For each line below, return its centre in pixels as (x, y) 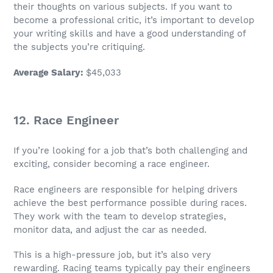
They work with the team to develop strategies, (120, 216)
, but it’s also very (171, 254)
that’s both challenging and (186, 151)
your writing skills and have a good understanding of (129, 34)
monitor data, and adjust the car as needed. (110, 229)
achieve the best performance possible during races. (130, 203)
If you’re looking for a (62, 151)
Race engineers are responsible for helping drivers (126, 189)
